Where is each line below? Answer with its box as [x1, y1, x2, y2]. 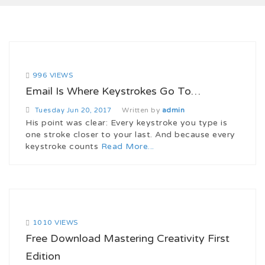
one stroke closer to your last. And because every [25, 129, 235, 140]
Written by [122, 105, 162, 114]
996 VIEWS [32, 70, 73, 79]
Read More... [101, 141, 154, 151]
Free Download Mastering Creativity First [25, 231, 230, 245]
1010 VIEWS [32, 218, 78, 227]
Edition [25, 249, 60, 263]
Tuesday [34, 106, 64, 114]
